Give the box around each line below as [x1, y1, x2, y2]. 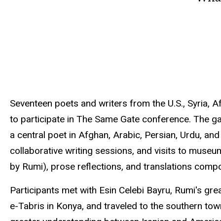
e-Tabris [10, 200, 44, 212]
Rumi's [175, 184, 202, 196]
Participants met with [10, 184, 99, 196]
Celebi [119, 184, 144, 196]
